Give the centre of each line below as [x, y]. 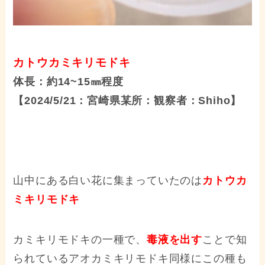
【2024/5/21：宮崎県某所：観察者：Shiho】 [127, 100]
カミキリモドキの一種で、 [80, 240]
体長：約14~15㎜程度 [69, 81]
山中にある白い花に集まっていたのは [108, 181]
